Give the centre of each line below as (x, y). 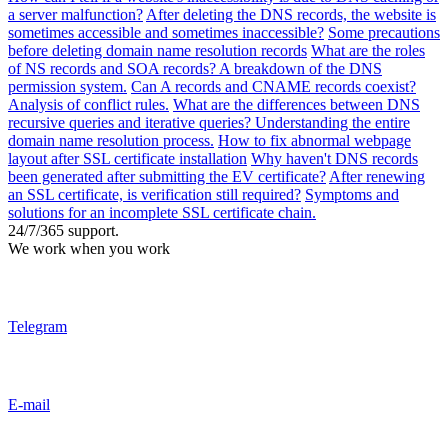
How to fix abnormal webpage (314, 141)
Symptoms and (352, 195)
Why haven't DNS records (334, 159)
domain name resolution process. (111, 141)
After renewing (377, 177)
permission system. (67, 87)
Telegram (37, 327)
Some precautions (384, 33)
